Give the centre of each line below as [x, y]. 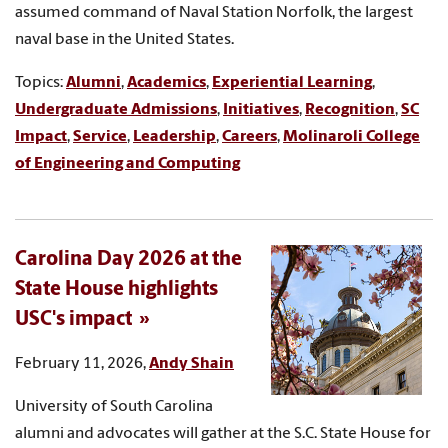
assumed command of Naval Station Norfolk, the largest [214, 12]
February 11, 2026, [82, 363]
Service [100, 136]
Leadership [174, 136]
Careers [249, 136]
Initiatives [261, 109]
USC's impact [73, 319]
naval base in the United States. [124, 39]
